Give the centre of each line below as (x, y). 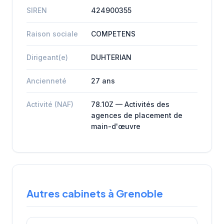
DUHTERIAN (111, 57)
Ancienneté (46, 80)
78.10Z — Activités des (130, 104)
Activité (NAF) (50, 104)
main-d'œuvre (116, 126)
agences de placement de (137, 115)
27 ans (103, 80)
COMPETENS (113, 33)
